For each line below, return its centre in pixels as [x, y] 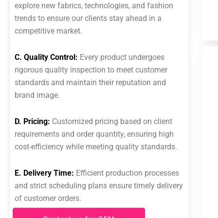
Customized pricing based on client [111, 121]
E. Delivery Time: [44, 173]
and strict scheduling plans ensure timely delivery [99, 186]
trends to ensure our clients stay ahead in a [88, 18]
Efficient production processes [127, 173]
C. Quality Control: [46, 57]
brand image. [37, 95]
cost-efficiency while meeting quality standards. [96, 147]
